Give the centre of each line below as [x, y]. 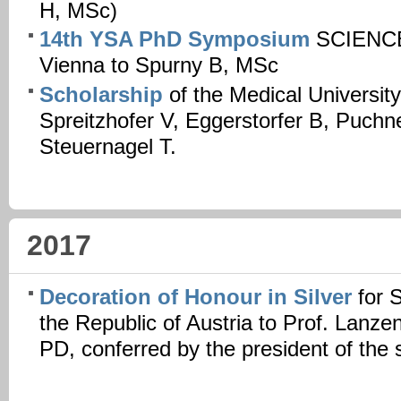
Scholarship [101, 95]
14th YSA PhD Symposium [175, 40]
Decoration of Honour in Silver [199, 298]
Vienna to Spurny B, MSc [159, 66]
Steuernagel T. [108, 147]
